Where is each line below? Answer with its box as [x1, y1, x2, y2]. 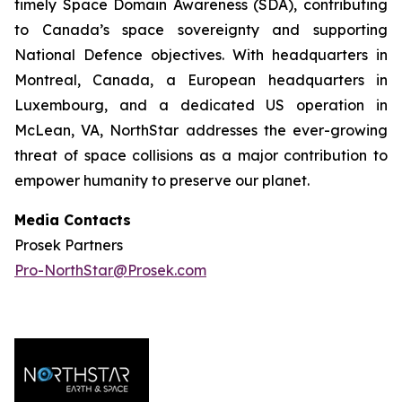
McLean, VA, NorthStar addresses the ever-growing [14, 121, 388, 139]
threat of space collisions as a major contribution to [14, 146, 388, 164]
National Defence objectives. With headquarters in [14, 46, 388, 64]
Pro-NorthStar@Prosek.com [14, 261, 206, 279]
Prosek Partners [14, 236, 123, 254]
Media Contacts [14, 211, 131, 229]
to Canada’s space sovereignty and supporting [14, 21, 388, 39]
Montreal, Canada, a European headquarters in [14, 71, 388, 89]
